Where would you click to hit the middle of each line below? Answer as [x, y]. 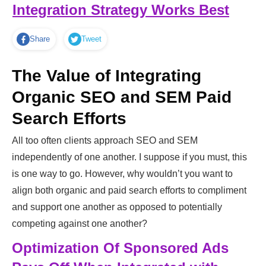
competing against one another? [80, 224]
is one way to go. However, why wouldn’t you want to [122, 174]
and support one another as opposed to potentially [117, 207]
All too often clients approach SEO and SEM [105, 141]
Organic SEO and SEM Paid [122, 97]
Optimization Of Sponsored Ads [120, 248]
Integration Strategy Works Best [121, 10]
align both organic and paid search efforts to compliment [129, 191]
